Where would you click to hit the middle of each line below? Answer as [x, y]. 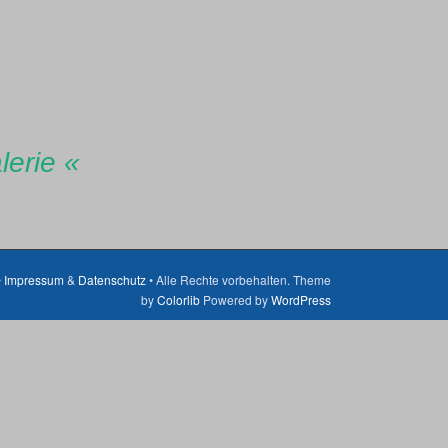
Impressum [34, 279]
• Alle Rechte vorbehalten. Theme [238, 279]
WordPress [301, 299]
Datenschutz [112, 279]
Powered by [235, 299]
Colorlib [178, 299]
